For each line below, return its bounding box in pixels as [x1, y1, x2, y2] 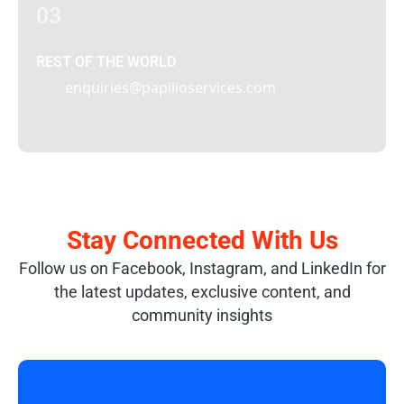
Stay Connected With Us [66, 225, 338, 255]
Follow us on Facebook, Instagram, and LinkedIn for [18, 259, 386, 278]
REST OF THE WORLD [36, 53, 176, 70]
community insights [132, 306, 272, 325]
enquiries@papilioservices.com [65, 78, 276, 97]
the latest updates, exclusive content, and [53, 282, 351, 301]
